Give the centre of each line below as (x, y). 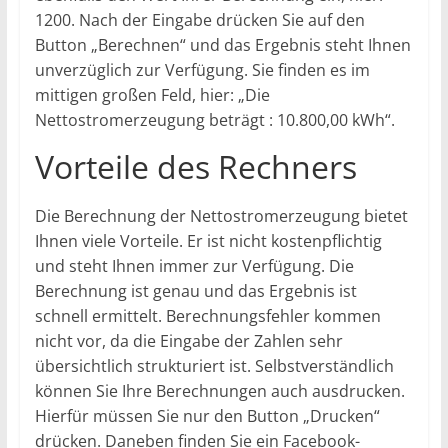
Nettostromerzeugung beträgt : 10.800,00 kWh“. (214, 119)
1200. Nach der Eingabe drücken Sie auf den (199, 19)
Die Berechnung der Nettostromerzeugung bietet (221, 215)
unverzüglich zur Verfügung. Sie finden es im (202, 69)
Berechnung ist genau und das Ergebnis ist (195, 290)
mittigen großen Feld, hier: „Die (152, 94)
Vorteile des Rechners (195, 166)
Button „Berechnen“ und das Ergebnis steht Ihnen (222, 44)
